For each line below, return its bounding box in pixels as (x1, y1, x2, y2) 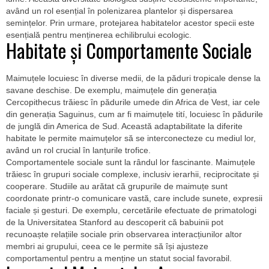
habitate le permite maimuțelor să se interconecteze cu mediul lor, (6, 133, 256, 143)
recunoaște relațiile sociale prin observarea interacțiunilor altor (6, 229, 242, 239)
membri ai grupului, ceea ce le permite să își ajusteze (6, 241, 208, 251)
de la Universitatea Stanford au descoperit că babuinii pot (6, 217, 223, 227)
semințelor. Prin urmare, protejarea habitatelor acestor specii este (6, 18, 255, 28)
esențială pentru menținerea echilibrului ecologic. (6, 30, 192, 40)
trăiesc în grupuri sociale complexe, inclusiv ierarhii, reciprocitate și (6, 169, 259, 179)
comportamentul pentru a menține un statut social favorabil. (6, 253, 232, 263)
